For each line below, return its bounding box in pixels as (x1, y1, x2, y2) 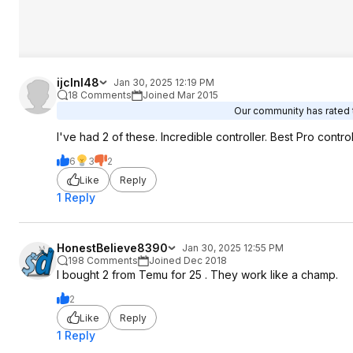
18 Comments (68, 89, 132, 101)
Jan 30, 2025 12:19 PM (113, 76, 214, 88)
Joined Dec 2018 (149, 255, 227, 266)
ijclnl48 (57, 76, 99, 89)
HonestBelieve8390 (57, 241, 168, 255)
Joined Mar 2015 (143, 89, 218, 101)
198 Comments (68, 255, 138, 266)
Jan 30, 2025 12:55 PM (182, 242, 284, 254)
